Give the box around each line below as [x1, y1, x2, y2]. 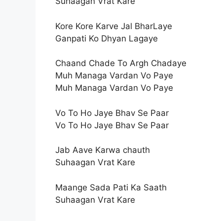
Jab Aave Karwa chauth [55, 145, 150, 155]
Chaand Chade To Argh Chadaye [55, 58, 186, 69]
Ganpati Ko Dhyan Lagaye [55, 33, 158, 43]
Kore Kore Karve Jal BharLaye [55, 21, 172, 31]
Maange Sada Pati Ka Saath [55, 182, 167, 192]
